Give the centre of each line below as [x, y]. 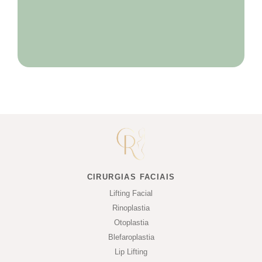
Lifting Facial [131, 193]
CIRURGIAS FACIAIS [131, 177]
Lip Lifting [131, 251]
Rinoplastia [131, 208]
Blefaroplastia [131, 237]
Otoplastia [131, 222]
